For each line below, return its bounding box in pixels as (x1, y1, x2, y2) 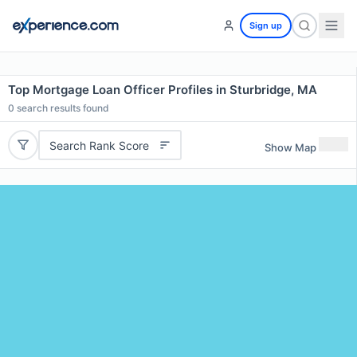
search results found (14, 102, 109, 114)
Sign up (249, 20, 282, 31)
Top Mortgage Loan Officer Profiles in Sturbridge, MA (8, 82, 317, 97)
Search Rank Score (49, 138, 149, 152)
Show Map (265, 140, 316, 154)
